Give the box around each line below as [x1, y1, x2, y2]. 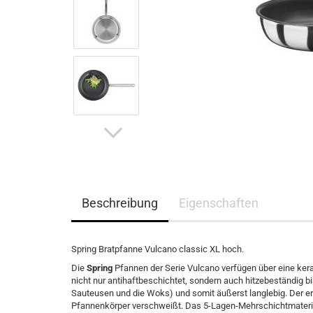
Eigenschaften [179, 196, 259, 210]
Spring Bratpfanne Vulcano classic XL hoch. [71, 244, 244, 254]
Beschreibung [82, 196, 158, 210]
